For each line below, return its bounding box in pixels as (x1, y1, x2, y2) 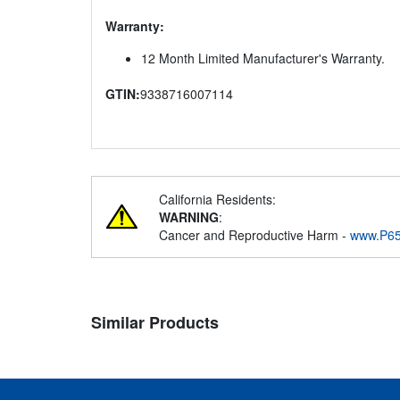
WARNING (159, 208, 219, 227)
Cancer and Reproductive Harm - (159, 226, 350, 245)
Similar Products (91, 311, 219, 335)
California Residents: (159, 190, 276, 209)
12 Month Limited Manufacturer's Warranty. (141, 49, 385, 68)
